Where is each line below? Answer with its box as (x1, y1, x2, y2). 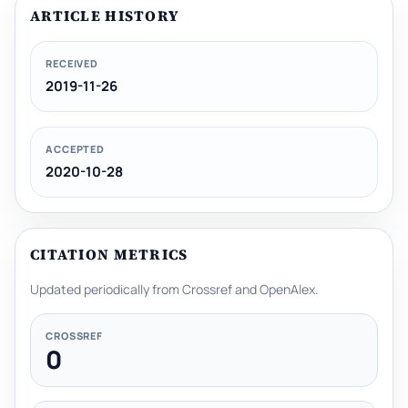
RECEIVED (46, 56, 99, 71)
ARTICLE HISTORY (30, 5, 179, 26)
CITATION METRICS (30, 243, 189, 264)
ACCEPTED (46, 141, 106, 156)
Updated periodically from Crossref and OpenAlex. (30, 280, 319, 298)
